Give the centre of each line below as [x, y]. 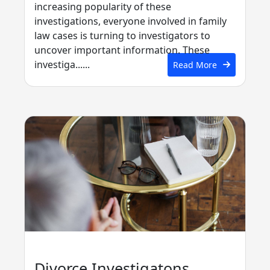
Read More [195, 64]
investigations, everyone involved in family [130, 21]
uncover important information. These [122, 50]
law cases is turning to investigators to [122, 35]
